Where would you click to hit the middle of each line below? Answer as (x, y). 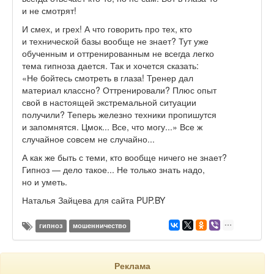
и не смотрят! (49, 11)
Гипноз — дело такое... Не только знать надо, (113, 170)
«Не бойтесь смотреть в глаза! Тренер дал (108, 78)
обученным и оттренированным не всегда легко (118, 54)
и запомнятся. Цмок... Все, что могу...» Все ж (112, 127)
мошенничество (99, 226)
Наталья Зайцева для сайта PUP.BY (94, 200)
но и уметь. (45, 182)
